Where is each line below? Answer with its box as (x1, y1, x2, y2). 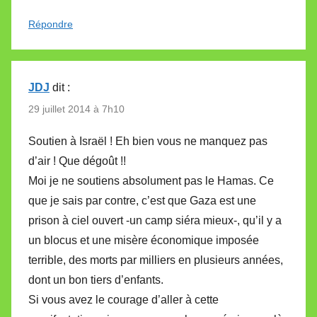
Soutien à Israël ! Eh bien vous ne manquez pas (28, 134, 267, 147)
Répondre (28, 18, 73, 30)
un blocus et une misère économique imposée (28, 234, 259, 246)
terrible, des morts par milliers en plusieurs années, (28, 253, 283, 266)
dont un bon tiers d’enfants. (28, 273, 163, 286)
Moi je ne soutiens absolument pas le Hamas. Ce (28, 174, 274, 187)
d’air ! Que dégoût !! (28, 154, 126, 167)
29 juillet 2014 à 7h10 (28, 103, 125, 115)
